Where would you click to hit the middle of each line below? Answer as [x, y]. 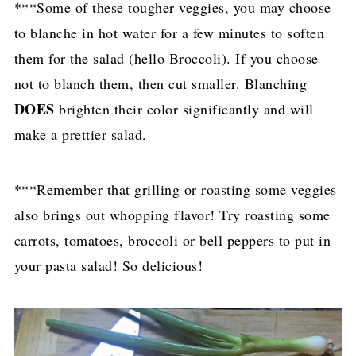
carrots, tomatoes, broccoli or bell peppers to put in [172, 240]
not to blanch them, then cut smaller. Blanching [161, 84]
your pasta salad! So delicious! [108, 266]
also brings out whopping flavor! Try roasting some [172, 215]
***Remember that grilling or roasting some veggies [175, 190]
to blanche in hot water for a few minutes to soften [169, 33]
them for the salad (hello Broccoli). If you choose [166, 58]
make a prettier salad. [80, 135]
